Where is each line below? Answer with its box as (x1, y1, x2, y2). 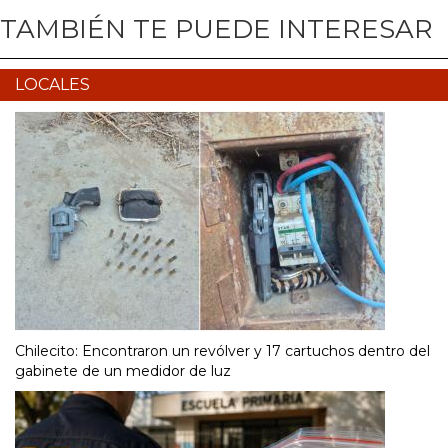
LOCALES (15, 74, 90, 94)
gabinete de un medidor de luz (15, 361, 231, 380)
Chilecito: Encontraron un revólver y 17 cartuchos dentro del (15, 341, 430, 360)
